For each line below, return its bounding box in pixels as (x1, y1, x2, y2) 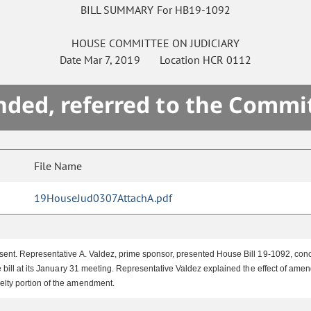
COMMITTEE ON (108, 36, 188, 51)
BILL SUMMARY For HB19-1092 (81, 3, 230, 17)
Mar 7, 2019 (84, 53, 140, 67)
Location (140, 53, 203, 67)
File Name (34, 159, 82, 174)
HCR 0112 (202, 53, 251, 67)
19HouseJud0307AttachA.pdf (34, 191, 172, 205)
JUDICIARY (190, 36, 240, 51)
